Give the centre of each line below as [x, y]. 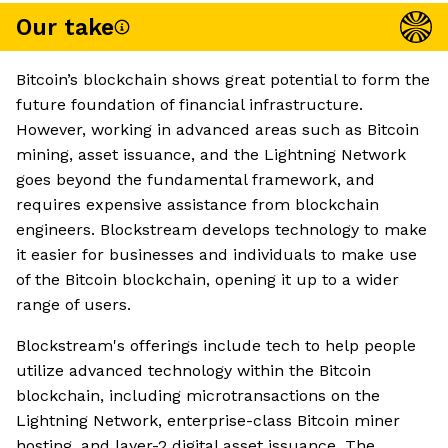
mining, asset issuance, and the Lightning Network [211, 155]
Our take [65, 27]
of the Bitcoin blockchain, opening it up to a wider [207, 280]
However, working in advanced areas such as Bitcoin [217, 130]
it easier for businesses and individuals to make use [216, 255]
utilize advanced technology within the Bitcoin [193, 371]
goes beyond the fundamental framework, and [195, 180]
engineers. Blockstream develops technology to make [221, 230]
